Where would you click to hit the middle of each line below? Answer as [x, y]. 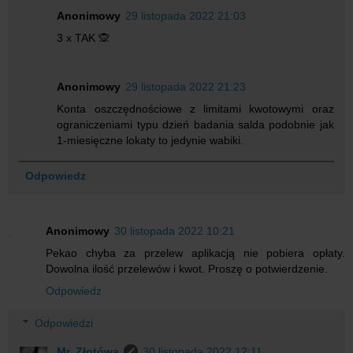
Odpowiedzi [64, 323]
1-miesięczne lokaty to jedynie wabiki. [150, 140]
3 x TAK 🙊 [84, 37]
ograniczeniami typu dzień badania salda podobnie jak [195, 124]
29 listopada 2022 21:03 [186, 15]
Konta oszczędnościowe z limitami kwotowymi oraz [195, 108]
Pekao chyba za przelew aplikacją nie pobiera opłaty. [195, 253]
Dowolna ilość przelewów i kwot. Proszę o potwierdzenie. [187, 268]
